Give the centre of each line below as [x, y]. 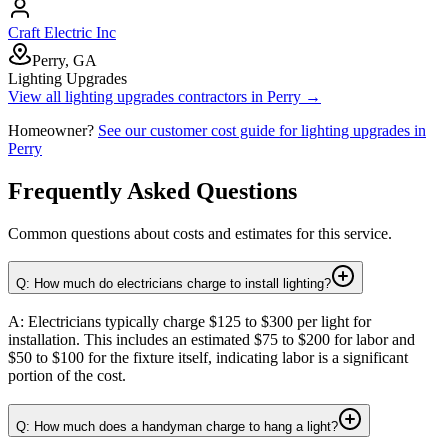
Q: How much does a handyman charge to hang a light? [177, 426]
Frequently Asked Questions [152, 190]
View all [36, 96]
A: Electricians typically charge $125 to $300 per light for [189, 322]
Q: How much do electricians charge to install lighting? [173, 284]
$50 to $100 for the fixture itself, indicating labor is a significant [208, 358]
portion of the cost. [67, 376]
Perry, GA [64, 60]
